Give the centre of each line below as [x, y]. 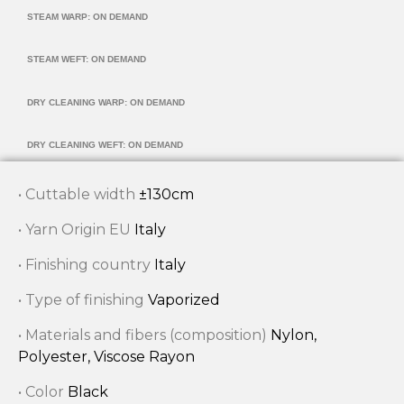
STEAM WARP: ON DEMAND [87, 16]
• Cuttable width [78, 194]
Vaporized [184, 299]
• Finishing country [86, 264]
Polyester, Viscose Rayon [106, 356]
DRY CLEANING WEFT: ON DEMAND [105, 144]
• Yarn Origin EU [76, 229]
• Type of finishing [83, 299]
